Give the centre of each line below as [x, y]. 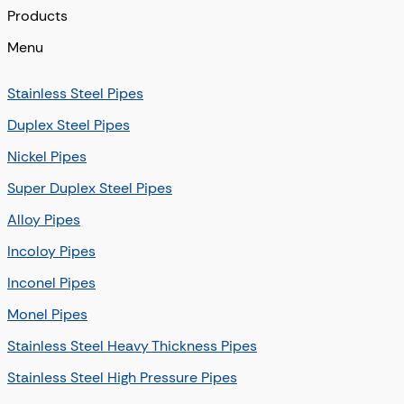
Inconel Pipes [51, 283]
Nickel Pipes [47, 157]
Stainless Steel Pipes [75, 94]
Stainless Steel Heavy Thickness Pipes [132, 346]
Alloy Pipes [44, 220]
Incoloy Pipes [51, 252]
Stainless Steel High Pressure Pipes [122, 378]
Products [37, 15]
